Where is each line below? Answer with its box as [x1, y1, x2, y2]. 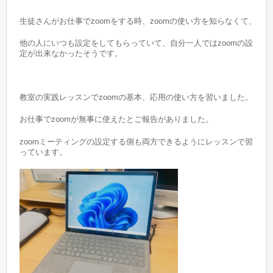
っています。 [19, 147, 68, 157]
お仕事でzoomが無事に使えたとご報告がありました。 [19, 115, 214, 124]
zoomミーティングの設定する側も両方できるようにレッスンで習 [19, 136, 253, 146]
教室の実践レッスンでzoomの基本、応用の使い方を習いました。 [19, 93, 253, 102]
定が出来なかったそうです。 [19, 48, 123, 58]
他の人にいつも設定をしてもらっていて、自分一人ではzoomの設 [19, 38, 253, 48]
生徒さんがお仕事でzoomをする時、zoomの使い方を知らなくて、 [19, 16, 257, 26]
